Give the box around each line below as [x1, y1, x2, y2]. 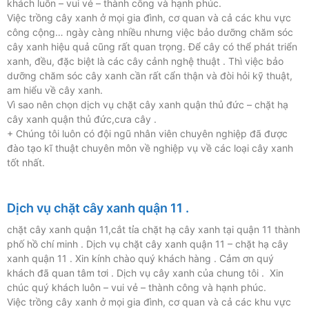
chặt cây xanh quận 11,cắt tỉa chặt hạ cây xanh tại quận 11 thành [7, 223, 300, 236]
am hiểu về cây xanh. [7, 84, 103, 97]
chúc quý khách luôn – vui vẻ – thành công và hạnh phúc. [7, 281, 266, 294]
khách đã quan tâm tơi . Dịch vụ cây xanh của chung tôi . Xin [7, 267, 283, 279]
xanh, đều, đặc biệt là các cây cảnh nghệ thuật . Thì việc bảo [7, 55, 283, 68]
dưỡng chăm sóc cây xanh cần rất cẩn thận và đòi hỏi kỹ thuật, [7, 70, 292, 82]
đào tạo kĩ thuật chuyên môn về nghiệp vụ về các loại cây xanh [7, 142, 293, 154]
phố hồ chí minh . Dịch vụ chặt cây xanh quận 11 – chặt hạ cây [7, 238, 288, 250]
